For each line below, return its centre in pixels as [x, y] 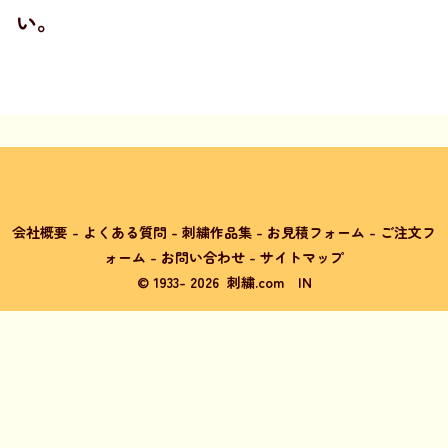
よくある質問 [125, 232]
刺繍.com [255, 282]
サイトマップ [302, 257]
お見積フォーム [316, 232]
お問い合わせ [203, 257]
